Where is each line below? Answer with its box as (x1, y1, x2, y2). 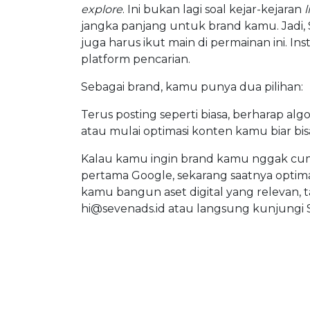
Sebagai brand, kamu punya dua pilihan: (81, 80, 303, 93)
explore (81, 3, 122, 16)
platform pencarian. (81, 53, 190, 66)
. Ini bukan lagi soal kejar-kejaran (122, 3, 304, 16)
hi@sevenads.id (81, 202, 165, 215)
